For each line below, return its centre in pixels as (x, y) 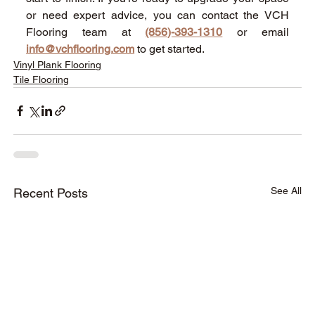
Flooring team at (86, 32)
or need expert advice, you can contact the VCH (157, 15)
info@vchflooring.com (81, 49)
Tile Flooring (41, 79)
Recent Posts (51, 193)
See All (286, 190)
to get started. (171, 49)
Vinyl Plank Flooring (58, 64)
